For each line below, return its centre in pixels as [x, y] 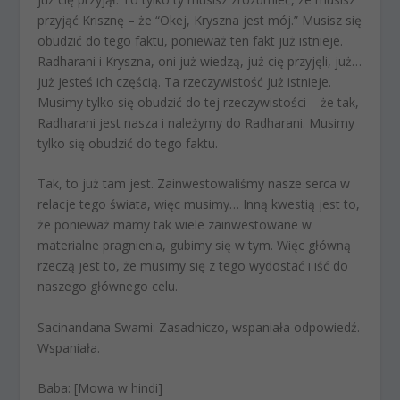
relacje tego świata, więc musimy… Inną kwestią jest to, [199, 204]
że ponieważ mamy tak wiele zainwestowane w [175, 225]
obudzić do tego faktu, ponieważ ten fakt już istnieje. [191, 41]
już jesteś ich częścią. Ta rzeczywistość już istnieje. [185, 82]
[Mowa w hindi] [117, 388]
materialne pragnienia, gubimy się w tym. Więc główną [195, 246]
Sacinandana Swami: [97, 327]
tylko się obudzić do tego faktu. [128, 144]
